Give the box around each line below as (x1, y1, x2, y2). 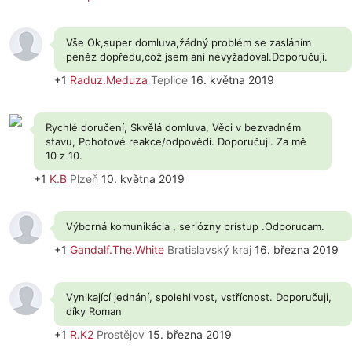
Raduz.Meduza (70, 73, 148, 86)
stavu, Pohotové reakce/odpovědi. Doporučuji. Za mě (46, 135, 306, 148)
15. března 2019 (145, 328, 232, 341)
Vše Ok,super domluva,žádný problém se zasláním (66, 36, 311, 49)
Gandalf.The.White (70, 243, 164, 256)
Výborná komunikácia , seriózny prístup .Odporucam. (66, 220, 324, 233)
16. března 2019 (251, 243, 339, 256)
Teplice (151, 73, 188, 86)
